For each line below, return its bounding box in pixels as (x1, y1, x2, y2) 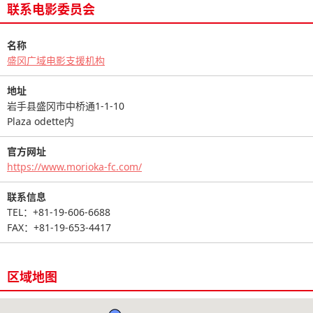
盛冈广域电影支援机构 (7, 53, 105, 67)
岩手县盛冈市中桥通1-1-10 (7, 99, 124, 112)
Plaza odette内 (7, 114, 74, 128)
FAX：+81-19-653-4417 (7, 220, 111, 234)
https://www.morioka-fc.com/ (7, 159, 142, 173)
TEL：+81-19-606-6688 (7, 205, 110, 219)
